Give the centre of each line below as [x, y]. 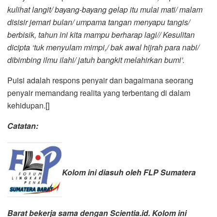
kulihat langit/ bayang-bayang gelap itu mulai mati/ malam [105, 9]
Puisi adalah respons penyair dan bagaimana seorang [100, 80]
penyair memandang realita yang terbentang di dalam [99, 93]
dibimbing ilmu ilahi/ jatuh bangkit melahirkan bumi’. [96, 60]
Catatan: [23, 125]
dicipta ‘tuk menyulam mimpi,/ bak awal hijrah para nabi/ [103, 47]
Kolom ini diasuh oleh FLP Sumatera [129, 172]
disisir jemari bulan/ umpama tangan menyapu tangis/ [99, 22]
